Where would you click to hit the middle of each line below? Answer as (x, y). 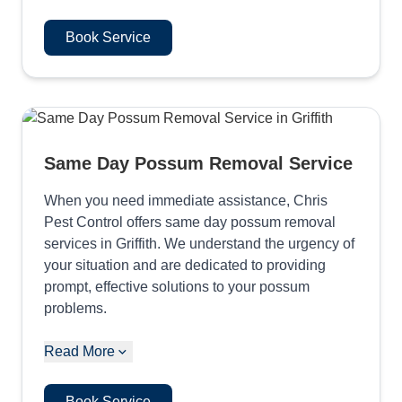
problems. (75, 308)
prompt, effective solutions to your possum (177, 286)
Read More (79, 351)
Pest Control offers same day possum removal (190, 222)
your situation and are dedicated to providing (185, 265)
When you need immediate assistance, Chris (186, 200)
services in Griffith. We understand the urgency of (199, 243)
